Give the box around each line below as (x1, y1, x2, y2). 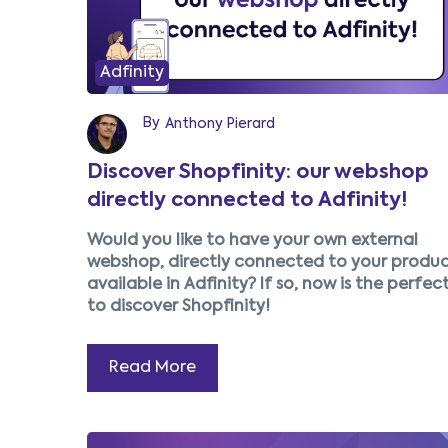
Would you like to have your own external (87, 233, 418, 250)
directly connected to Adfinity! (87, 191, 408, 212)
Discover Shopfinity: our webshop (87, 163, 429, 184)
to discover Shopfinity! (87, 299, 270, 316)
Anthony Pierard (165, 117, 275, 132)
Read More (109, 360, 196, 377)
